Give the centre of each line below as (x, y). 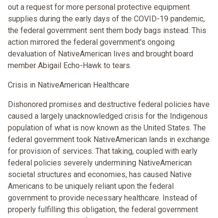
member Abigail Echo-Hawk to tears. (70, 66)
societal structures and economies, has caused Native (100, 175)
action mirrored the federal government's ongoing (91, 42)
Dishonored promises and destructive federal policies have (109, 105)
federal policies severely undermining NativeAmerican (100, 163)
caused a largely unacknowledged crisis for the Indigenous (108, 116)
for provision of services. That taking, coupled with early (103, 151)
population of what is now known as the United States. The (107, 128)
